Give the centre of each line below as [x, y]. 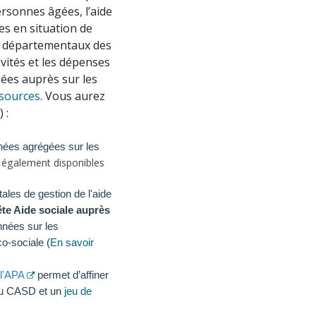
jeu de [78, 291]
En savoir [72, 242]
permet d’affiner [72, 275]
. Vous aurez [73, 96]
